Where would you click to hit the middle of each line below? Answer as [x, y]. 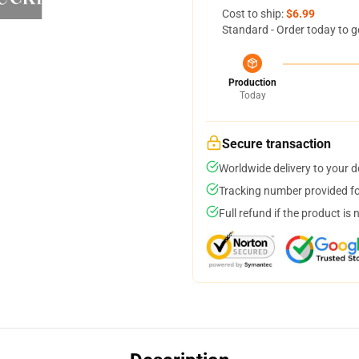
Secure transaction [276, 144]
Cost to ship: [254, 14]
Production [252, 83]
